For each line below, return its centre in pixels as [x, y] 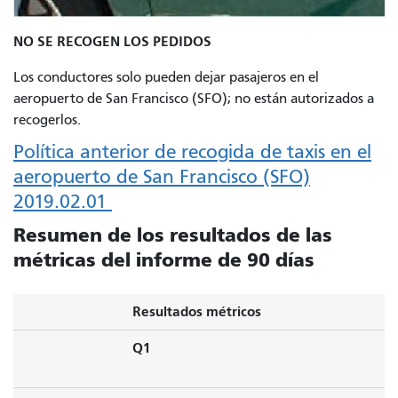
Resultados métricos [196, 311]
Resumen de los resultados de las [173, 235]
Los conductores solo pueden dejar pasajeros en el [166, 77]
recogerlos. [47, 119]
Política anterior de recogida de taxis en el [192, 151]
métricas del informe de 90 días [164, 260]
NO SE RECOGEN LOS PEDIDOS [112, 41]
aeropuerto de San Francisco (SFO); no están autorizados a [194, 98]
